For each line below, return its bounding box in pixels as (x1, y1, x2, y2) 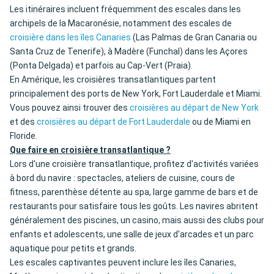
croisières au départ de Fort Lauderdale (37, 117, 190, 127)
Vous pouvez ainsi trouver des (10, 103, 130, 113)
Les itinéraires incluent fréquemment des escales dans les (10, 4, 241, 15)
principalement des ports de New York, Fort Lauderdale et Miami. (10, 89, 262, 99)
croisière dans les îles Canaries (10, 32, 131, 43)
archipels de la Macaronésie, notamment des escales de (10, 18, 232, 29)
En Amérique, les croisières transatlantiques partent (10, 75, 216, 85)
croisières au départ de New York (130, 103, 259, 113)
